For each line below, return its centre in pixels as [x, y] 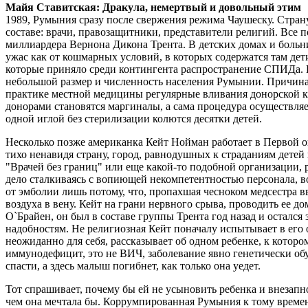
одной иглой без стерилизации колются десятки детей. [134, 119]
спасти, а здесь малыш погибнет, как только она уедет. [133, 266]
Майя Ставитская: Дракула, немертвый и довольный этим [153, 8]
